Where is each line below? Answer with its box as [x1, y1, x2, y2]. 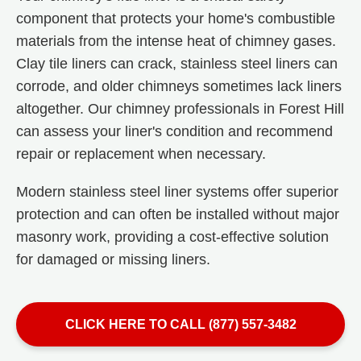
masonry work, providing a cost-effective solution [16, 229, 329, 245]
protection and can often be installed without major [16, 206, 339, 222]
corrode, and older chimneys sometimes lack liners [16, 77, 342, 94]
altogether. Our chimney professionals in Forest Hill [16, 100, 344, 117]
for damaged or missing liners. [16, 251, 210, 268]
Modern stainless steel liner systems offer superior [16, 184, 338, 200]
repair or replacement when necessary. [16, 145, 266, 162]
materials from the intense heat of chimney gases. [16, 32, 336, 49]
